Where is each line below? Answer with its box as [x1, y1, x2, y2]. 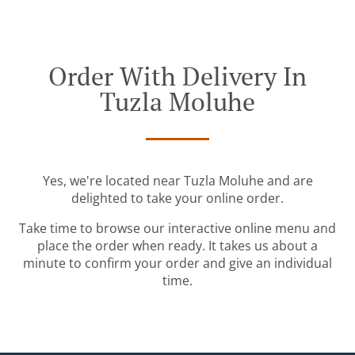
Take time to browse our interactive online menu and [19, 219, 336, 238]
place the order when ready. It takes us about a [37, 237, 318, 255]
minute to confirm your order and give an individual [23, 254, 332, 273]
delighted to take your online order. [71, 189, 284, 208]
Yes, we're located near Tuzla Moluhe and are [42, 172, 313, 190]
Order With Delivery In [48, 59, 307, 94]
